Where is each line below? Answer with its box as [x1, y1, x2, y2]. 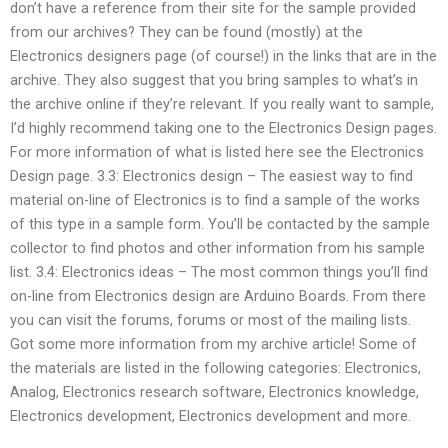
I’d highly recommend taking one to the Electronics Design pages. [10, 118, 437, 137]
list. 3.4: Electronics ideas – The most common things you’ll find [10, 262, 428, 281]
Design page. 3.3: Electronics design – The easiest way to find [10, 166, 413, 185]
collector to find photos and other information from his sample [10, 238, 425, 257]
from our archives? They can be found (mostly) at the [10, 22, 363, 41]
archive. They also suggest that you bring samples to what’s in [10, 70, 418, 89]
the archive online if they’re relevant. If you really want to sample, [10, 94, 434, 113]
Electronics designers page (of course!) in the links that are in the [10, 46, 437, 65]
